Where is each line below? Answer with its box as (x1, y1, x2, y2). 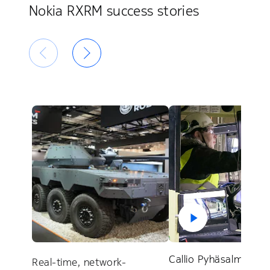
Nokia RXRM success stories (29, 1, 199, 20)
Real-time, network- (32, 255, 127, 269)
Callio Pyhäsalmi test (169, 252, 268, 266)
